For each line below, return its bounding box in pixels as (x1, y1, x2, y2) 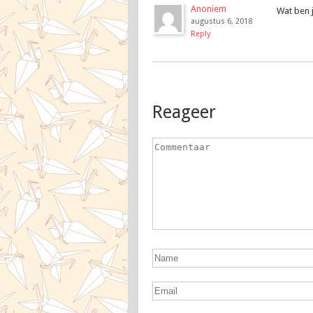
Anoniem (191, 3, 226, 14)
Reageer (152, 102, 216, 122)
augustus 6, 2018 (191, 17, 252, 26)
